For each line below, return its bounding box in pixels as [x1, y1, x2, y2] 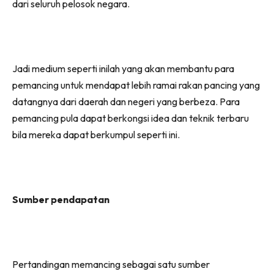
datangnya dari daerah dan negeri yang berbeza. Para [12, 95, 240, 108]
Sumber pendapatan [12, 193, 109, 206]
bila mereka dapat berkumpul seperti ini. [12, 128, 180, 141]
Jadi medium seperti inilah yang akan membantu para [12, 62, 234, 75]
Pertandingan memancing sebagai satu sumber [12, 257, 210, 270]
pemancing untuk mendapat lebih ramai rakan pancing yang [12, 78, 260, 91]
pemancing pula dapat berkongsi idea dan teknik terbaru [12, 111, 249, 124]
